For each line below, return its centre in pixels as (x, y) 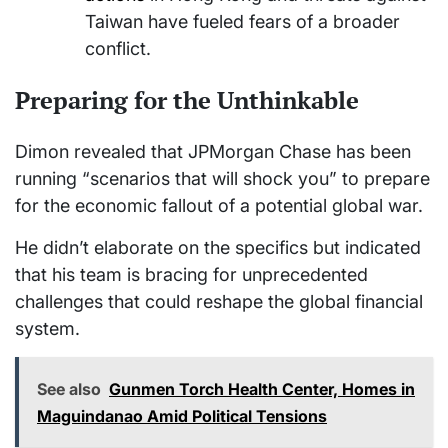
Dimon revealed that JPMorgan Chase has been (213, 151)
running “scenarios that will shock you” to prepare (222, 178)
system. (47, 328)
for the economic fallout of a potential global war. (219, 205)
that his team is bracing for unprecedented (191, 274)
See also (69, 388)
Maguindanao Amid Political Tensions (182, 415)
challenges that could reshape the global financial (219, 301)
